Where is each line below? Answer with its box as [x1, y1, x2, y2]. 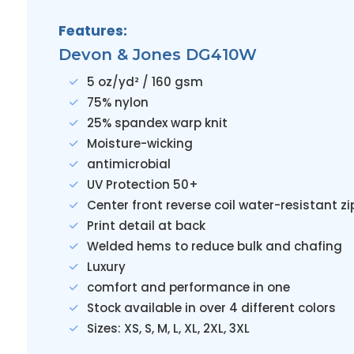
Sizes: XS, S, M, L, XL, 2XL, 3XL [86, 320, 250, 337]
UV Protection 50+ [86, 176, 198, 193]
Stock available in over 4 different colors [86, 299, 336, 316]
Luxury [86, 258, 126, 275]
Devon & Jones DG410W [58, 45, 257, 64]
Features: [58, 21, 127, 40]
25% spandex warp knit [86, 115, 228, 131]
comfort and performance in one [86, 279, 290, 296]
